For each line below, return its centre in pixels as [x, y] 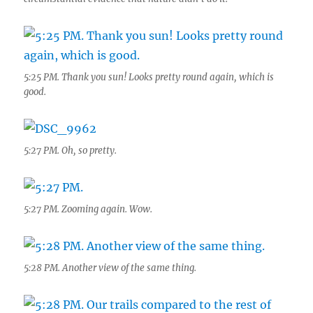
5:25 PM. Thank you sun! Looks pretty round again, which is [149, 77]
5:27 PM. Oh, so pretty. [71, 151]
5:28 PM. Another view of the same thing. [110, 268]
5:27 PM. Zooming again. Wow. [88, 209]
